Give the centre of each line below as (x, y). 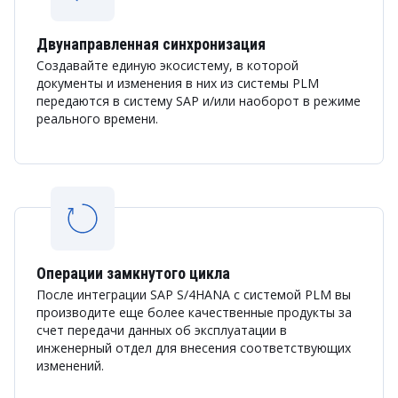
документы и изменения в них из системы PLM (178, 83)
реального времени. (97, 119)
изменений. (70, 366)
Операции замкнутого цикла (133, 273)
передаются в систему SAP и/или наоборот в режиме (199, 101)
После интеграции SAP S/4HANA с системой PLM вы (194, 295)
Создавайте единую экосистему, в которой (167, 65)
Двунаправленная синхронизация (151, 44)
